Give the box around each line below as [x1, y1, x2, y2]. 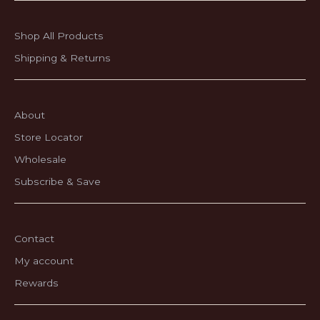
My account [14, 255, 74, 266]
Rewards [14, 277, 59, 289]
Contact [14, 233, 54, 244]
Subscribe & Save [14, 176, 101, 187]
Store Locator [14, 131, 83, 143]
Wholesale [14, 154, 66, 165]
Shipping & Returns [14, 52, 111, 64]
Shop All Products [14, 30, 104, 41]
